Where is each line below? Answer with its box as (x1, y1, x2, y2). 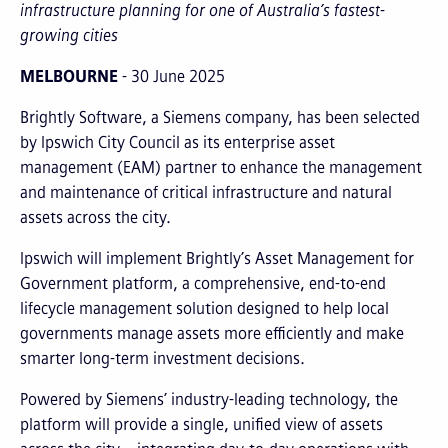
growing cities (20, 26, 118, 46)
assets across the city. (20, 208, 171, 228)
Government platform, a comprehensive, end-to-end (20, 274, 386, 294)
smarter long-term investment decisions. (20, 349, 305, 369)
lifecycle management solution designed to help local (20, 299, 389, 319)
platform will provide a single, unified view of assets (20, 415, 383, 435)
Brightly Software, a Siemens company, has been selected (20, 108, 420, 128)
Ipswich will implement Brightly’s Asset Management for (20, 249, 414, 269)
